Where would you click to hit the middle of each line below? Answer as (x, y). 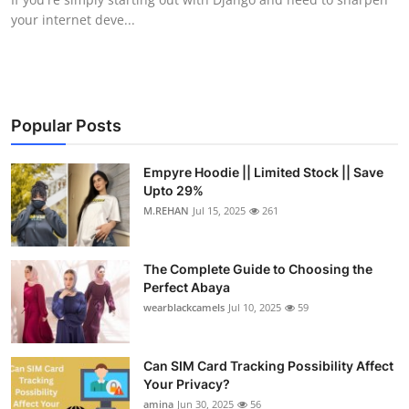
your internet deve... (73, 19)
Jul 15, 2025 (219, 210)
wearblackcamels (184, 307)
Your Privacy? (187, 383)
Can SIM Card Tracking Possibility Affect (268, 365)
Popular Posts (66, 125)
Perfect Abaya (187, 287)
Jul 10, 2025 (255, 307)
